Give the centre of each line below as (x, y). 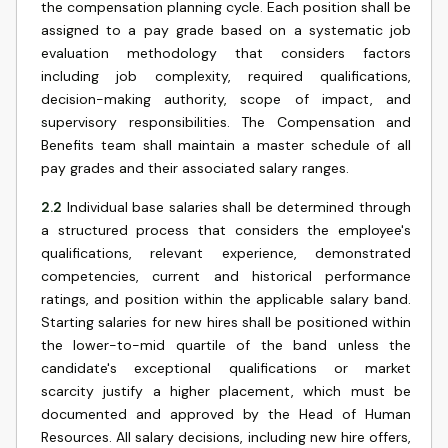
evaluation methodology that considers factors (226, 53)
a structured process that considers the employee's (226, 230)
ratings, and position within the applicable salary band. (226, 299)
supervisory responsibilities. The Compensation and (226, 122)
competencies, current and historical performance (226, 276)
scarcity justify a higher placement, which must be (226, 391)
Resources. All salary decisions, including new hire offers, (226, 437)
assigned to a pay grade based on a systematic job (226, 30)
